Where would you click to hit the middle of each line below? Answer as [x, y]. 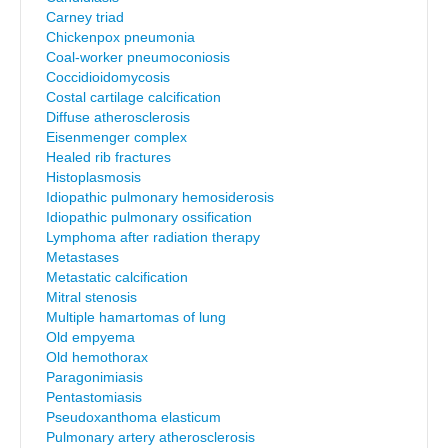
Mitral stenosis [91, 297]
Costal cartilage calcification [133, 97]
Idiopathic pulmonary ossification [149, 217]
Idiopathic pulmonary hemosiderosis [160, 197]
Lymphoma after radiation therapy [153, 237]
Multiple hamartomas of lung [136, 317]
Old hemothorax [97, 357]
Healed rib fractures [108, 157]
